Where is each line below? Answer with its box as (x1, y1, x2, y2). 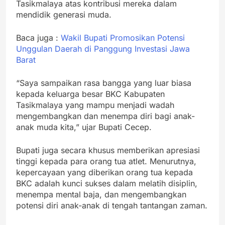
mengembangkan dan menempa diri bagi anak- (16, 111, 195, 122)
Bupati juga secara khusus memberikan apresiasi (16, 145, 200, 156)
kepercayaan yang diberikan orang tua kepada (16, 167, 193, 178)
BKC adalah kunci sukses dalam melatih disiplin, (16, 178, 197, 189)
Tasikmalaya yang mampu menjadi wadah (16, 100, 174, 110)
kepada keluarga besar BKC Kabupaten (16, 89, 165, 99)
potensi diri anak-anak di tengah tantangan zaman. (16, 200, 207, 211)
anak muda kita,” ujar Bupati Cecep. (16, 122, 152, 133)
